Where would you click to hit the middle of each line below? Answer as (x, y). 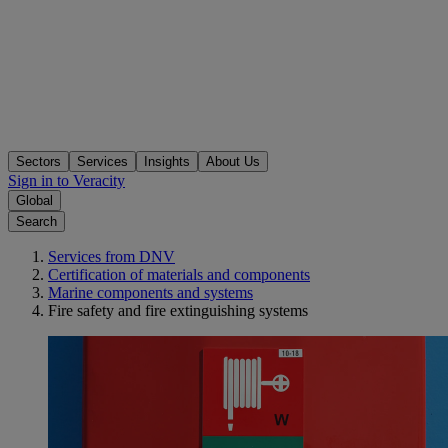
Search (36, 222)
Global (34, 201)
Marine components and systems (150, 293)
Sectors (38, 162)
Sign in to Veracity (66, 181)
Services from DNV (111, 257)
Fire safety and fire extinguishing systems (178, 311)
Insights (167, 162)
